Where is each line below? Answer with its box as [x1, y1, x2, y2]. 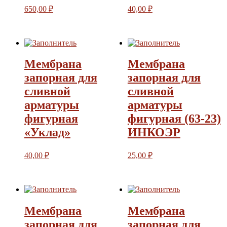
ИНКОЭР [127, 126, 180, 139]
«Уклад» [24, 126, 70, 139]
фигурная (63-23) [127, 112, 221, 126]
